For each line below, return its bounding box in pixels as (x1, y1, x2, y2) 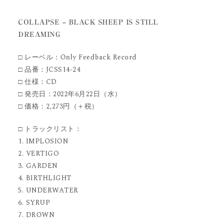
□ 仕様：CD (18, 77, 57, 87)
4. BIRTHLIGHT (18, 173, 72, 184)
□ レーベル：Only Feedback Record (18, 52, 137, 63)
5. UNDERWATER (18, 185, 79, 196)
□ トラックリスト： (18, 124, 82, 135)
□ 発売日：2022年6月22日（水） (18, 89, 122, 100)
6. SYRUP (18, 197, 51, 208)
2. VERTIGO (18, 148, 59, 159)
